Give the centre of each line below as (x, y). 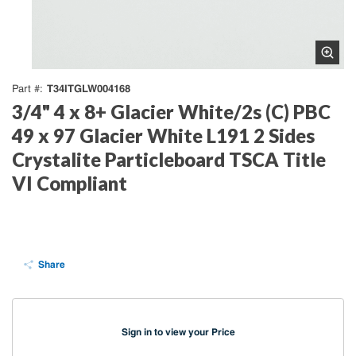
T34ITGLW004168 (89, 88)
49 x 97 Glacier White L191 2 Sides (163, 135)
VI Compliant (70, 183)
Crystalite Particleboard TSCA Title (169, 159)
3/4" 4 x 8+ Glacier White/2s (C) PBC (171, 112)
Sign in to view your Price (178, 332)
